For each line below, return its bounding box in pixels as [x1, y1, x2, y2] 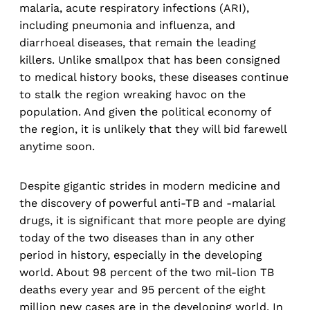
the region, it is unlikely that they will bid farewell [19, 122, 286, 136]
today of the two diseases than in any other [19, 231, 255, 245]
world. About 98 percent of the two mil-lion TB [19, 266, 274, 280]
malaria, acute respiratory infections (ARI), [19, 1, 249, 15]
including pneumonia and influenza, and [19, 19, 235, 33]
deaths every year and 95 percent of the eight [19, 283, 266, 297]
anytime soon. [19, 140, 95, 154]
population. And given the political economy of [19, 105, 271, 119]
